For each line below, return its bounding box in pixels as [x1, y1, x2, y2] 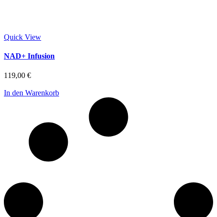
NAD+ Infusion [4, 52, 55, 61]
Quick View [4, 32, 41, 41]
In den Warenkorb [4, 88, 59, 97]
